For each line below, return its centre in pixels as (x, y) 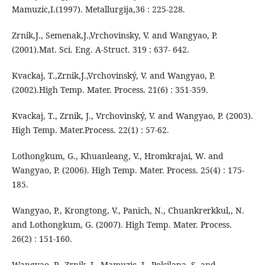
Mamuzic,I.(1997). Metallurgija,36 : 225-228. (98, 9)
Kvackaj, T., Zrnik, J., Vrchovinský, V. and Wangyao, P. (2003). (132, 116)
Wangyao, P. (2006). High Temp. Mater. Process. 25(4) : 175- (128, 170)
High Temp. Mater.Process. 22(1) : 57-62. (90, 130)
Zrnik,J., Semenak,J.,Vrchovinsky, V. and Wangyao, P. (114, 35)
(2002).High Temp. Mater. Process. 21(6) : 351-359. (110, 90)
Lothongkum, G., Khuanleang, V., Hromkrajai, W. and (117, 156)
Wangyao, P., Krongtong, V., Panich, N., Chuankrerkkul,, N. (128, 211)
